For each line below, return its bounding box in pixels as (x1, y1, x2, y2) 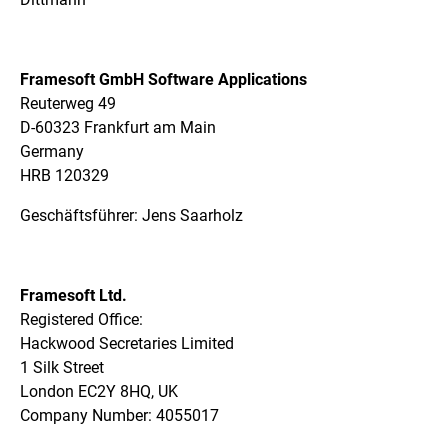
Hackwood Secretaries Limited (20, 333, 238, 353)
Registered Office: (20, 309, 143, 329)
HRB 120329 (20, 165, 109, 185)
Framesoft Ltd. (20, 285, 131, 305)
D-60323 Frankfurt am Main (20, 117, 216, 137)
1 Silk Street (20, 357, 108, 377)
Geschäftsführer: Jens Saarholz (20, 205, 247, 225)
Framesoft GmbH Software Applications (20, 69, 307, 89)
